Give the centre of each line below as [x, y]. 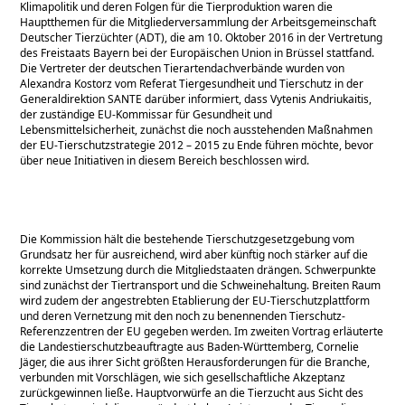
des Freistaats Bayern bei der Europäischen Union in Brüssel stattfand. [198, 52]
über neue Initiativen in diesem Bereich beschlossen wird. [165, 160]
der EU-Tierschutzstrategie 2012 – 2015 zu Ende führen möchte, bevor [197, 145]
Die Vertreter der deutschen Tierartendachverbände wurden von [183, 68]
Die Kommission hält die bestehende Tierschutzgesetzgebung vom [188, 239]
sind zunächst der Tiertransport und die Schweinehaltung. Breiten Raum [201, 285]
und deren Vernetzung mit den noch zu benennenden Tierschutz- [183, 316]
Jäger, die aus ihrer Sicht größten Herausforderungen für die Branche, [195, 362]
